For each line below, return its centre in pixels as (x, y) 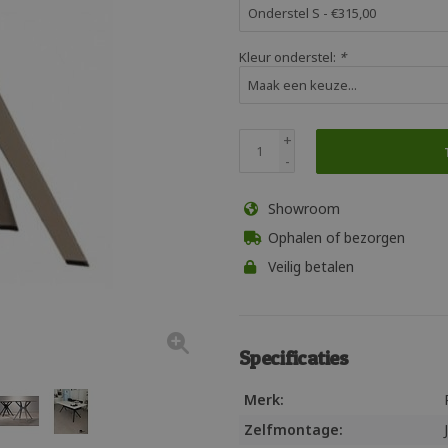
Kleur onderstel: (289, 57)
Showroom (302, 208)
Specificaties (294, 357)
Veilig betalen (309, 266)
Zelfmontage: (293, 429)
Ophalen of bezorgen (334, 237)
